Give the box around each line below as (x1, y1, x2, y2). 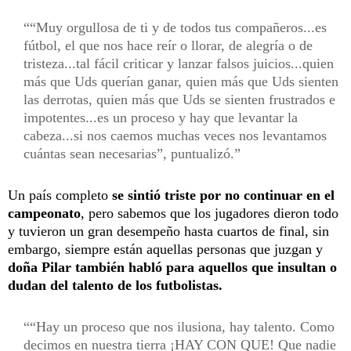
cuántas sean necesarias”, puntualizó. (24, 145, 234, 161)
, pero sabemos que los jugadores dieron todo (81, 204, 338, 221)
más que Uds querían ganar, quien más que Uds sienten (24, 73, 338, 89)
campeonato (8, 204, 81, 221)
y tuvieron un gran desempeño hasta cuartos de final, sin (8, 223, 329, 239)
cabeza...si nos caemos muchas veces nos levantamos (24, 127, 327, 143)
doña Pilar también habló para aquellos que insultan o (8, 259, 337, 275)
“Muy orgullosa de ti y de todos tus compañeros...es (30, 19, 327, 35)
